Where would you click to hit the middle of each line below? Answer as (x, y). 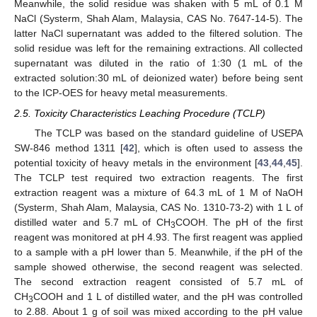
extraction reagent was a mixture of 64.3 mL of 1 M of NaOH (158, 192)
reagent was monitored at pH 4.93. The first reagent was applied (158, 237)
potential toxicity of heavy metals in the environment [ (136, 162)
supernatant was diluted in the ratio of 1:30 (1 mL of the (158, 63)
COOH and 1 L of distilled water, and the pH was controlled (168, 296)
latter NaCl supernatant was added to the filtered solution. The (158, 34)
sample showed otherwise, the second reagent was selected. (158, 266)
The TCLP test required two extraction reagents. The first (158, 177)
